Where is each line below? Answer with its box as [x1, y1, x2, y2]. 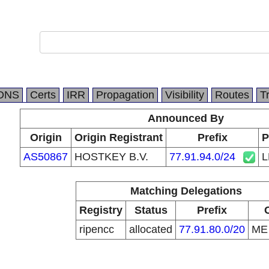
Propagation [96, 89, 154, 101]
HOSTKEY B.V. [74, 151, 148, 163]
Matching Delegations [130, 185, 242, 197]
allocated [129, 223, 172, 235]
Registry [79, 204, 122, 216]
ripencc [79, 223, 114, 235]
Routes [215, 89, 249, 101]
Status [134, 204, 168, 216]
